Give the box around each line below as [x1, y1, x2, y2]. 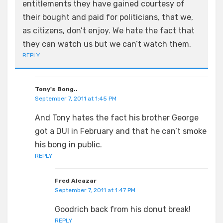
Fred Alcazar [55, 177, 97, 184]
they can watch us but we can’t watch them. [22, 39, 191, 49]
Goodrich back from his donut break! [55, 205, 191, 214]
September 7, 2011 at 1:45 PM [35, 95, 116, 102]
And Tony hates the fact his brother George [35, 113, 199, 122]
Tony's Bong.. [35, 86, 78, 93]
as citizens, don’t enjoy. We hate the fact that [22, 26, 195, 35]
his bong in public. [35, 140, 102, 149]
